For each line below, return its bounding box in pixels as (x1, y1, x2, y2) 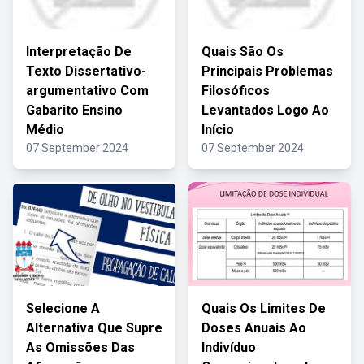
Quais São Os (201, 44, 284, 59)
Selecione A (26, 301, 100, 316)
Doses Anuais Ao (201, 320, 306, 336)
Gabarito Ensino (26, 102, 123, 118)
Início (201, 122, 234, 137)
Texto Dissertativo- (26, 63, 146, 79)
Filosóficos (201, 83, 270, 98)
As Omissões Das (26, 340, 135, 355)
